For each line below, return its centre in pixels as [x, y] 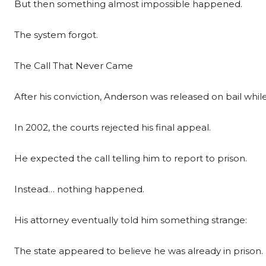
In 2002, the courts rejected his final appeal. [113, 127]
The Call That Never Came [74, 66]
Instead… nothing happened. [79, 189]
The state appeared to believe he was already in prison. [139, 251]
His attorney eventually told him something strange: [131, 220]
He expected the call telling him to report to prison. [131, 158]
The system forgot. [56, 35]
